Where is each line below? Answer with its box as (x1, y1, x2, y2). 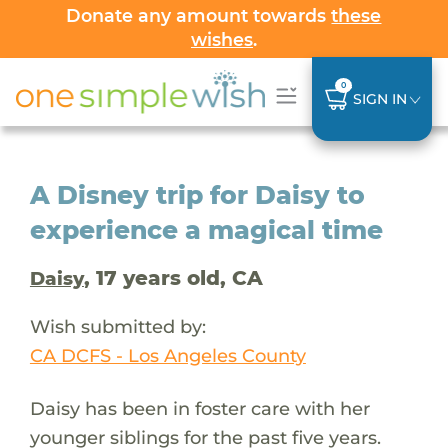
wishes (190, 29, 253, 50)
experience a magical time (29, 214, 383, 245)
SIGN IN (352, 89, 407, 108)
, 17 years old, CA (83, 265, 263, 290)
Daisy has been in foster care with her (29, 396, 370, 420)
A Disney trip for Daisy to (29, 179, 365, 210)
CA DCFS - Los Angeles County (29, 343, 306, 367)
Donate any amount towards (66, 5, 332, 26)
